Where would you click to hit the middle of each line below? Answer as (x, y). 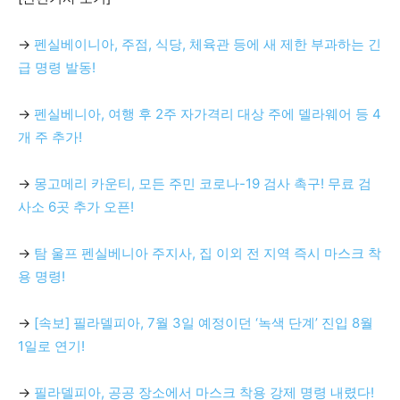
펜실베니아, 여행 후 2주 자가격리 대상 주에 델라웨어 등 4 (208, 114)
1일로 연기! (51, 346)
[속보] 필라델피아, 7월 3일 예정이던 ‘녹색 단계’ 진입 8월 (204, 323)
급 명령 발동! (57, 67)
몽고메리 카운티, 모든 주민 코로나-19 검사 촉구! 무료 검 (203, 183)
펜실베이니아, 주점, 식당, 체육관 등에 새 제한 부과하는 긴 (208, 44)
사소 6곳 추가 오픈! (76, 207)
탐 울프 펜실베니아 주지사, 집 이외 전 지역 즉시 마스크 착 (208, 253)
